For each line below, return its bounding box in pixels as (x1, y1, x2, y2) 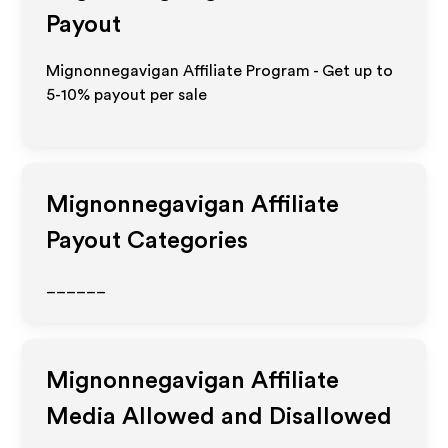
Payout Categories (46, 229, 249, 253)
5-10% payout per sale (46, 87, 208, 103)
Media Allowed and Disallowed (46, 405, 393, 429)
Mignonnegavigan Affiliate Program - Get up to (46, 63, 394, 79)
